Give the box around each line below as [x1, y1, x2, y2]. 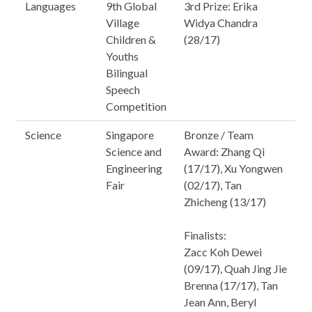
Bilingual [106, 66, 148, 79]
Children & [106, 33, 156, 46]
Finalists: [184, 228, 226, 242]
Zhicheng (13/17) [184, 195, 266, 208]
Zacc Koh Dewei [184, 245, 262, 258]
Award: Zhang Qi [184, 145, 265, 158]
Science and [106, 145, 162, 158]
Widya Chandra [184, 16, 258, 29]
